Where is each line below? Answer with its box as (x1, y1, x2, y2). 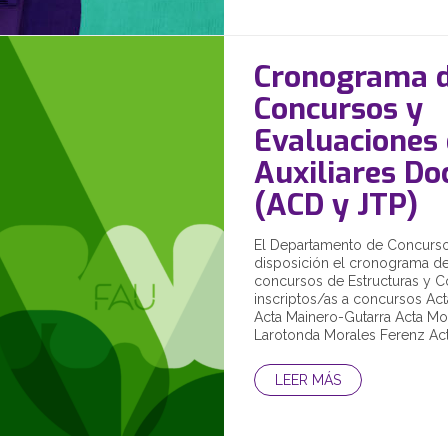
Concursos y (254, 89, 423, 129)
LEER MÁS (275, 372, 341, 388)
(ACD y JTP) (254, 185, 418, 225)
